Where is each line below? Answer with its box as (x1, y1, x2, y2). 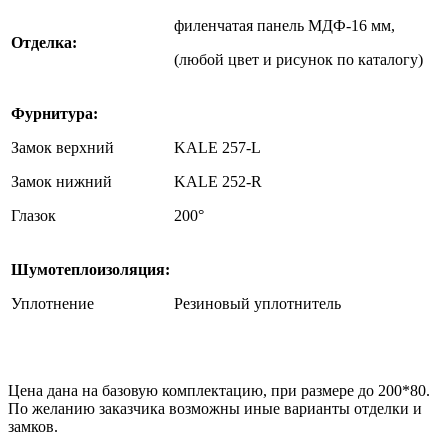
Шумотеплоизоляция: (11, 260, 170, 278)
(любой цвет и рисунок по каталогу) (174, 50, 423, 68)
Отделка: (11, 33, 77, 51)
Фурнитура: (11, 104, 98, 122)
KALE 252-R (174, 172, 262, 190)
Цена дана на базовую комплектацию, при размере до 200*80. (8, 381, 430, 399)
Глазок (11, 206, 56, 224)
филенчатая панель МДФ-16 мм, (174, 16, 395, 34)
